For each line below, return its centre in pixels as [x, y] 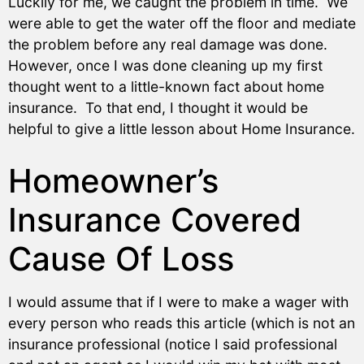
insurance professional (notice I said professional [173, 344]
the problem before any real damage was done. [170, 45]
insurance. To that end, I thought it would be [158, 108]
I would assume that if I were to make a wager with [178, 301]
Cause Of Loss [121, 258]
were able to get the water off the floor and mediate [182, 24]
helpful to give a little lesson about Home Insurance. [182, 129]
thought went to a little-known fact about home [166, 87]
